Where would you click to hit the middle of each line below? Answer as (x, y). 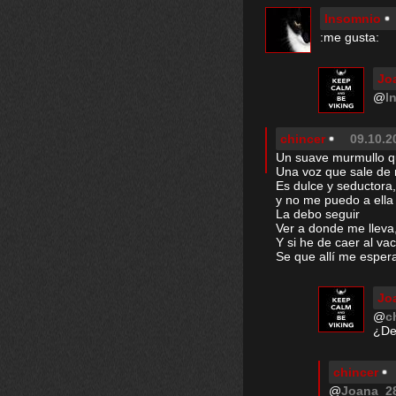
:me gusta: (350, 37)
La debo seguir (318, 214)
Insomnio (353, 19)
